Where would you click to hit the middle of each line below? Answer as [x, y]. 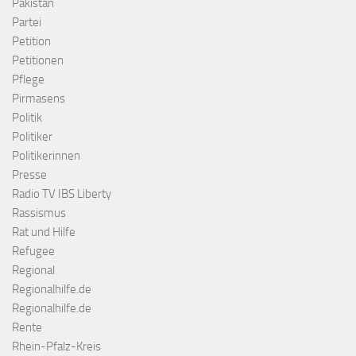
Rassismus [39, 213]
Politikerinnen [46, 155]
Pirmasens [39, 98]
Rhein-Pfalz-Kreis [56, 346]
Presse [29, 174]
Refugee [33, 251]
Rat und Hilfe [44, 232]
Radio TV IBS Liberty [62, 193]
